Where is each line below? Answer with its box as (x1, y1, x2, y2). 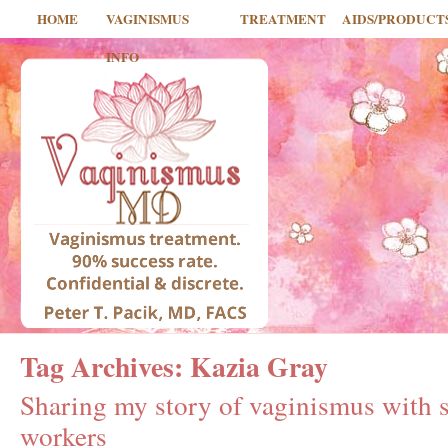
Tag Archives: (20, 346, 190, 386)
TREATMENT (240, 9, 326, 29)
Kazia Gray (190, 346, 328, 386)
